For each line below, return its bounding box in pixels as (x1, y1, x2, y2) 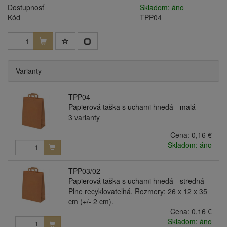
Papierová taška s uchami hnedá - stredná (68, 175, 204, 186)
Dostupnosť (8, 2, 44, 12)
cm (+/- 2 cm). (68, 196, 113, 206)
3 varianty (68, 112, 100, 122)
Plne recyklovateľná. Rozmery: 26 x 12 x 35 (68, 185, 207, 196)
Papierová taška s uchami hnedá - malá (68, 102, 196, 112)
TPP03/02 (68, 165, 100, 176)
